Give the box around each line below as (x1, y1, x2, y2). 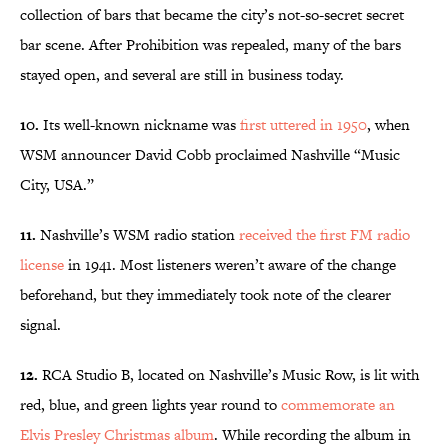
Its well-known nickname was (43, 114, 240, 136)
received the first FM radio (239, 224, 410, 246)
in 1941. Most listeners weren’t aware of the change (64, 254, 396, 276)
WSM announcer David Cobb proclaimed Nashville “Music (20, 144, 400, 166)
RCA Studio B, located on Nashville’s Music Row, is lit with (38, 364, 419, 386)
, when (367, 114, 410, 136)
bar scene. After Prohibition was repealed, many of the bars (20, 34, 401, 56)
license (20, 254, 64, 276)
